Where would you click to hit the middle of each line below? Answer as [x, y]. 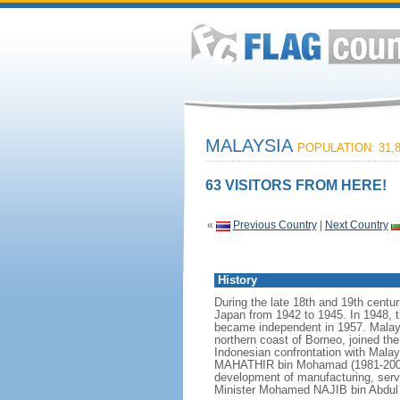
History [237, 280]
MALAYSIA [251, 146]
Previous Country [275, 225]
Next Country [356, 225]
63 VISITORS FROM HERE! [296, 185]
